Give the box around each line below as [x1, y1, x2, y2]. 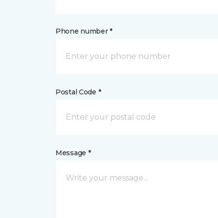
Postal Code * [55, 88, 101, 96]
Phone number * [55, 27, 113, 36]
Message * [55, 148, 91, 157]
